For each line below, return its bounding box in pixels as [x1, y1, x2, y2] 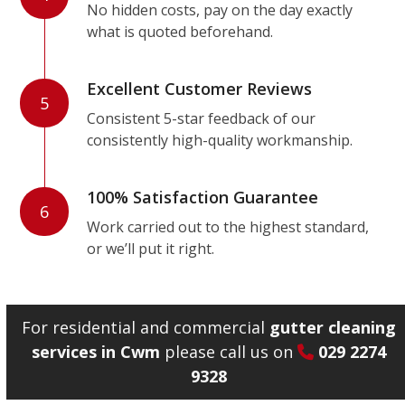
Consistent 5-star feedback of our [87, 108, 316, 128]
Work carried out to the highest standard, [87, 217, 370, 237]
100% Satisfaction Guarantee [87, 186, 319, 208]
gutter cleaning [269, 316, 397, 338]
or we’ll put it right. [87, 239, 215, 259]
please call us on [160, 341, 298, 363]
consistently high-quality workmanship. [87, 130, 353, 150]
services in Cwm [32, 341, 161, 363]
